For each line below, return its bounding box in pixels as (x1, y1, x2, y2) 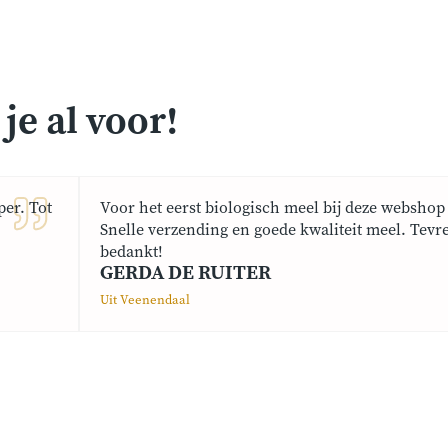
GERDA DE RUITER (100, 261, 271, 287)
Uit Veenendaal (100, 292, 190, 309)
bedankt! (100, 242, 163, 263)
